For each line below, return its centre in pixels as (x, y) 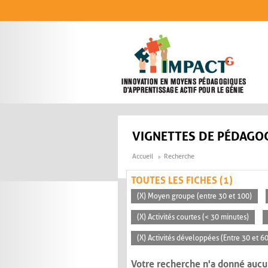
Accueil (143, 157)
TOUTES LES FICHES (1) (182, 181)
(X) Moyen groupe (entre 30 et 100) (194, 197)
